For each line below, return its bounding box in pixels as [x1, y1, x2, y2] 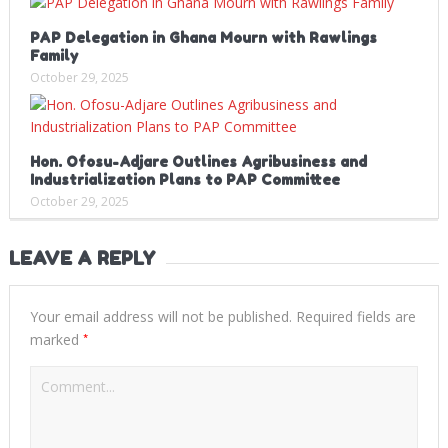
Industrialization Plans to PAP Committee [29, 170, 340, 188]
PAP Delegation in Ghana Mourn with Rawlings [29, 28, 377, 46]
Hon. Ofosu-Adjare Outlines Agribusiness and [29, 152, 367, 170]
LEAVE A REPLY [8, 246, 156, 269]
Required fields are [291, 306, 416, 326]
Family [29, 46, 79, 64]
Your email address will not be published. [29, 306, 292, 326]
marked [29, 329, 83, 349]
